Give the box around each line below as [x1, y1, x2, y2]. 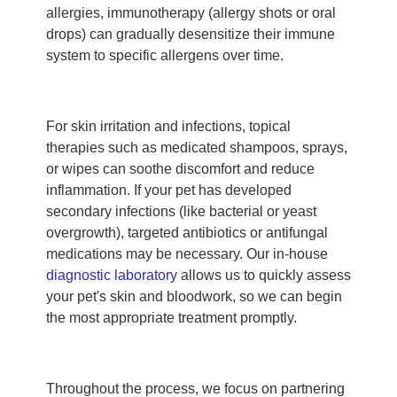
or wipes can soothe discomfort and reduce [46, 161, 315, 177]
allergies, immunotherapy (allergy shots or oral [46, 5, 336, 21]
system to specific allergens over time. [46, 48, 284, 64]
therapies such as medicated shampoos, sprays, [46, 140, 347, 156]
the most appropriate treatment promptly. [46, 310, 297, 326]
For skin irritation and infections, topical [46, 119, 291, 135]
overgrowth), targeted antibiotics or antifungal [46, 225, 328, 241]
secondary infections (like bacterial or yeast [46, 204, 316, 220]
